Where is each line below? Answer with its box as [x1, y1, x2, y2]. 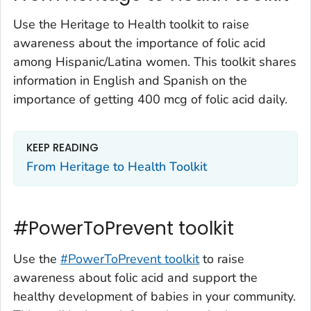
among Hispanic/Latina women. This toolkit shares [13, 53, 296, 71]
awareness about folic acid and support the [13, 269, 258, 286]
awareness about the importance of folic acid [13, 35, 266, 52]
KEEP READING [26, 140, 99, 155]
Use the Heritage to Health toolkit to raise [13, 16, 249, 33]
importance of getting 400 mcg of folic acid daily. [13, 91, 287, 108]
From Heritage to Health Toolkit [26, 158, 207, 175]
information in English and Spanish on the [13, 72, 247, 90]
